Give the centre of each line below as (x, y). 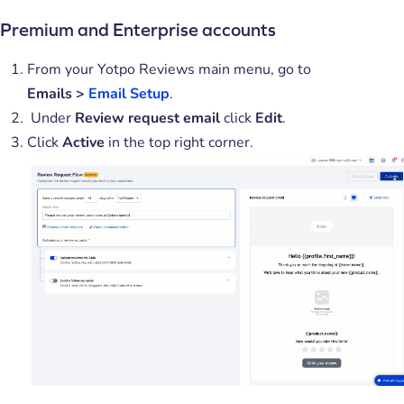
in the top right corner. (179, 142)
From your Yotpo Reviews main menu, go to (169, 69)
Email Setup (129, 93)
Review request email (147, 118)
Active (83, 142)
